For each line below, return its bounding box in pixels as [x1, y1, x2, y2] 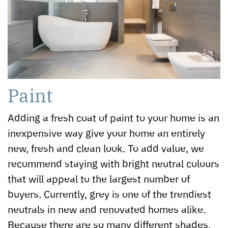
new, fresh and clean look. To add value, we [8, 140, 204, 155]
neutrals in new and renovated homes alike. [8, 202, 206, 216]
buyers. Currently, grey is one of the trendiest [8, 186, 211, 201]
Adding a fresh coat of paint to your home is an [8, 110, 219, 124]
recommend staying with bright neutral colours [8, 156, 219, 170]
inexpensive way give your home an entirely [8, 125, 205, 139]
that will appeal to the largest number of [8, 171, 190, 185]
